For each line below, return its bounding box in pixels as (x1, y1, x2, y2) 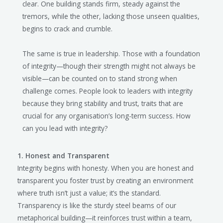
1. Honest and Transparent (17, 150, 110, 160)
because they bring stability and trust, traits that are (22, 98, 183, 108)
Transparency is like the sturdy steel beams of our (17, 200, 176, 210)
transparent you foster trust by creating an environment (17, 175, 193, 185)
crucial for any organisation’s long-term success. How (22, 111, 191, 120)
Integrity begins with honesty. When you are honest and (17, 163, 194, 173)
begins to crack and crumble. (22, 23, 112, 33)
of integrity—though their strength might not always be (22, 61, 196, 71)
